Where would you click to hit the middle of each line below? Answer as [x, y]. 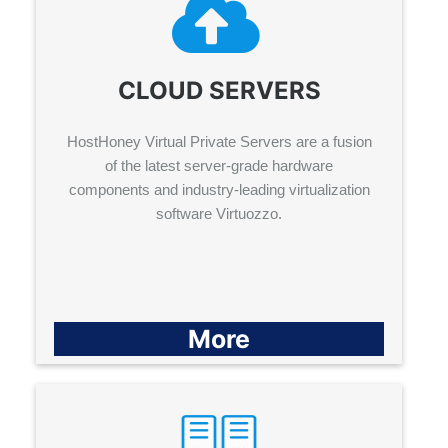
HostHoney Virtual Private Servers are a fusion [219, 142]
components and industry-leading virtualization [219, 190]
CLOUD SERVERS [219, 91]
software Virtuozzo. [219, 214]
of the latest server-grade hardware [219, 166]
